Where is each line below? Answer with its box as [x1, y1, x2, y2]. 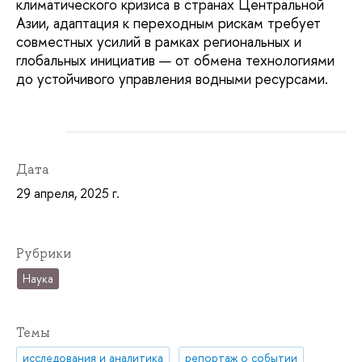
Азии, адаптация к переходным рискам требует [16, 12, 321, 33]
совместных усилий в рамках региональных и [16, 31, 301, 52]
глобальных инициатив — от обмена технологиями [16, 49, 335, 70]
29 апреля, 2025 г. [16, 183, 120, 202]
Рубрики [16, 244, 71, 262]
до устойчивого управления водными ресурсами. [16, 68, 328, 89]
